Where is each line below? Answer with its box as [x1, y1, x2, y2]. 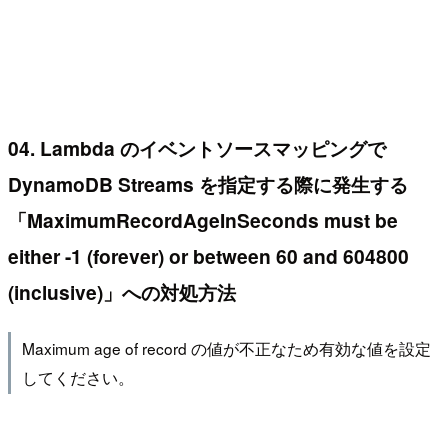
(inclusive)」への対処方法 [8, 277, 236, 306]
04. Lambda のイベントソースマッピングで [8, 133, 386, 162]
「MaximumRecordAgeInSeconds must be [8, 205, 398, 234]
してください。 [21, 366, 134, 389]
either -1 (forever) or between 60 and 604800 [8, 241, 409, 270]
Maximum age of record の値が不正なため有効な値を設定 [21, 337, 431, 360]
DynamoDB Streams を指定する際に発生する [8, 169, 408, 198]
